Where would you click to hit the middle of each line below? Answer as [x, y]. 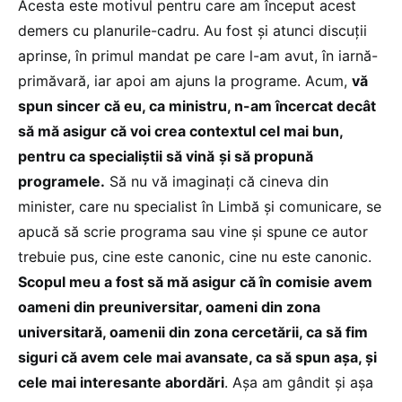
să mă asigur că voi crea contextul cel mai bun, [180, 131]
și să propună [266, 157]
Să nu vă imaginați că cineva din [217, 182]
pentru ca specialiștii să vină [116, 157]
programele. [61, 182]
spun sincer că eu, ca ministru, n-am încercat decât [197, 106]
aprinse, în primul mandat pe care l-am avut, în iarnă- [198, 56]
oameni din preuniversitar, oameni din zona [169, 307]
